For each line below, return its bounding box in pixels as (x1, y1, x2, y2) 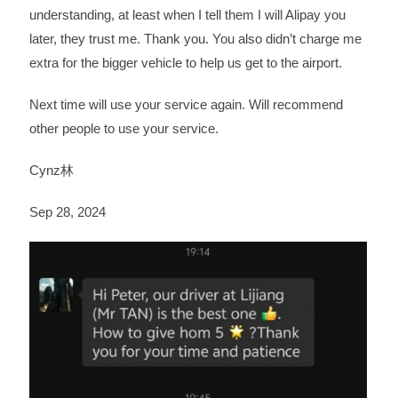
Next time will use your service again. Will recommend (28, 96, 343, 112)
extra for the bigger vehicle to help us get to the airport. (28, 54, 342, 70)
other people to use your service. (28, 120, 219, 136)
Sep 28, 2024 (28, 203, 106, 219)
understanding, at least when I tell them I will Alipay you (28, 6, 346, 22)
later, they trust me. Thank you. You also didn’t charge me (28, 30, 362, 46)
